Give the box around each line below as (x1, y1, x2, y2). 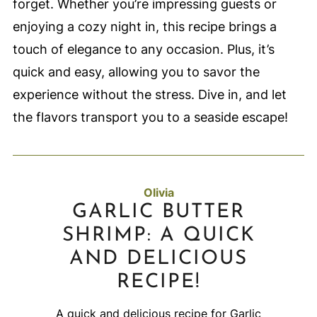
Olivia (143, 185, 174, 200)
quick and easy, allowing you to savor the (12, 64, 260, 80)
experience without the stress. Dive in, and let (12, 87, 287, 103)
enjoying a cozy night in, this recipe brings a (12, 19, 277, 35)
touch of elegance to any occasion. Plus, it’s (12, 42, 275, 57)
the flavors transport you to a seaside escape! (12, 110, 288, 125)
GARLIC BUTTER (72, 202, 245, 223)
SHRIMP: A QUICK (62, 226, 255, 246)
